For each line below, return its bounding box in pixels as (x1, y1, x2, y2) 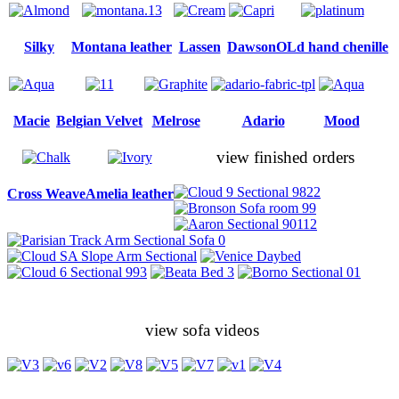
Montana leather (71, 39, 172, 55)
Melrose (151, 112, 200, 128)
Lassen (178, 39, 221, 55)
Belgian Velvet (56, 112, 142, 128)
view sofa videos (140, 320, 259, 339)
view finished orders (211, 148, 354, 167)
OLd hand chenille (276, 39, 388, 55)
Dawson (227, 39, 276, 55)
